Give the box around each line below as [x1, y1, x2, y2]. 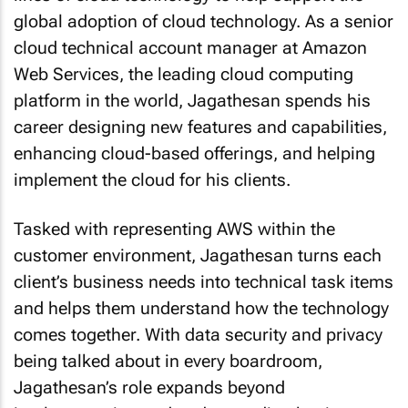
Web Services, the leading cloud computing [14, 63, 353, 85]
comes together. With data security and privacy [14, 324, 382, 346]
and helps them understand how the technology [14, 298, 389, 320]
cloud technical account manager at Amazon [14, 36, 367, 58]
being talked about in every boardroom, [14, 351, 322, 372]
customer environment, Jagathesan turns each [14, 245, 382, 267]
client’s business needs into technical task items [14, 271, 393, 293]
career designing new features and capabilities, [14, 116, 387, 138]
